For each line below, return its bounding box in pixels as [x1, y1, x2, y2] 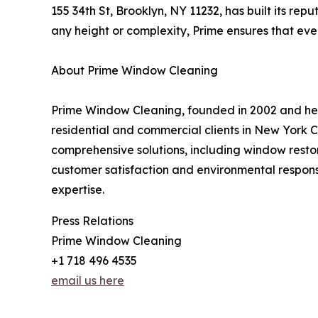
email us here [51, 273, 124, 287]
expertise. [51, 182, 104, 197]
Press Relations [51, 213, 133, 228]
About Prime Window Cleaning [51, 62, 218, 77]
